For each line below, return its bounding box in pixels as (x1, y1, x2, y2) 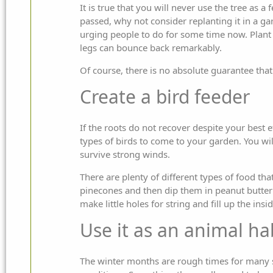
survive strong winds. (80, 147, 170, 160)
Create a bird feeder (80, 83, 250, 109)
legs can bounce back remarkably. (80, 41, 222, 54)
